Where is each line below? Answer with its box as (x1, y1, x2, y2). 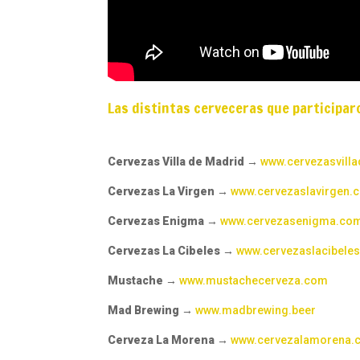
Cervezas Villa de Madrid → (108, 155, 261, 169)
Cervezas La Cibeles (108, 244, 221, 258)
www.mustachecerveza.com (179, 274, 329, 288)
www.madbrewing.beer (195, 304, 317, 317)
